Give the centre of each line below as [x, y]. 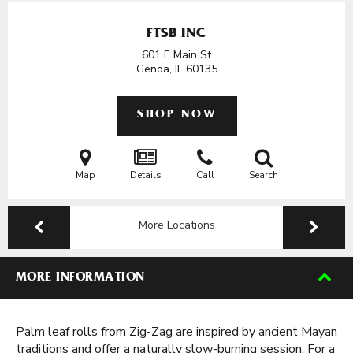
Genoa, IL [161, 69]
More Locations [176, 225]
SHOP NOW [176, 115]
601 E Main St [176, 55]
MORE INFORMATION [80, 278]
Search [263, 175]
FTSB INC [176, 35]
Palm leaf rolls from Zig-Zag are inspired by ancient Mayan [176, 332]
